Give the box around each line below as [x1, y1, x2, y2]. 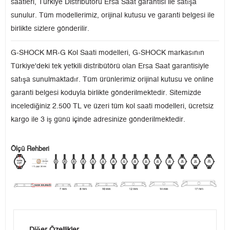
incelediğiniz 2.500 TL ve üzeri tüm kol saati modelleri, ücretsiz [11, 103, 214, 110]
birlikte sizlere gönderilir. [11, 25, 89, 33]
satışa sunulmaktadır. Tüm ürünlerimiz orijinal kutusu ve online [11, 76, 214, 84]
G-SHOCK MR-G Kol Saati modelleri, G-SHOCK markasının [11, 49, 204, 57]
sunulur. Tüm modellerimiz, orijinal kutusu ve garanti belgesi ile [11, 12, 215, 20]
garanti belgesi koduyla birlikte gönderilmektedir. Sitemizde [11, 89, 201, 97]
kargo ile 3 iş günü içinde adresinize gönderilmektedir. [11, 116, 185, 124]
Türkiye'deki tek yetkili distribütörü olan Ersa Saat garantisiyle [11, 63, 209, 70]
